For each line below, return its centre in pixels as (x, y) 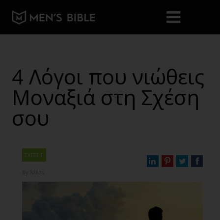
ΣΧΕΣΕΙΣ (34, 155)
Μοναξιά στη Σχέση (106, 97)
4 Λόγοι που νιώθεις (108, 76)
